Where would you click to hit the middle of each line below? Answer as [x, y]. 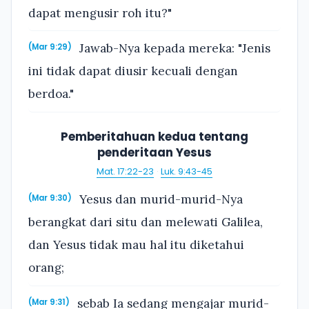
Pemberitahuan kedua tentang [154, 137]
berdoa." [51, 94]
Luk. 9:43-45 [186, 171]
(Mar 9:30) [50, 198]
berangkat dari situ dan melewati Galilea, [146, 222]
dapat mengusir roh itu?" [100, 13]
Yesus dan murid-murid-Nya [160, 200]
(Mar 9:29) [50, 47]
